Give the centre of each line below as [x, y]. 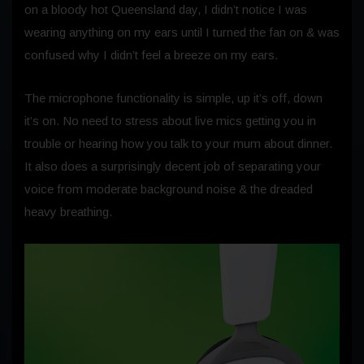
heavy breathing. [68, 211]
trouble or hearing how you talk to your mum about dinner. [178, 143]
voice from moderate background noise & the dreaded [169, 188]
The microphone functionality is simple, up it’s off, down [173, 97]
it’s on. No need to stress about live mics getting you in [170, 120]
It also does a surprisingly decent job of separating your [173, 166]
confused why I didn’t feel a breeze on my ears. [151, 54]
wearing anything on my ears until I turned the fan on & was [182, 32]
